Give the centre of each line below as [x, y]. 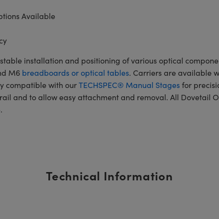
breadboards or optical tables [75, 73]
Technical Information [109, 175]
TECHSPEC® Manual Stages [129, 85]
